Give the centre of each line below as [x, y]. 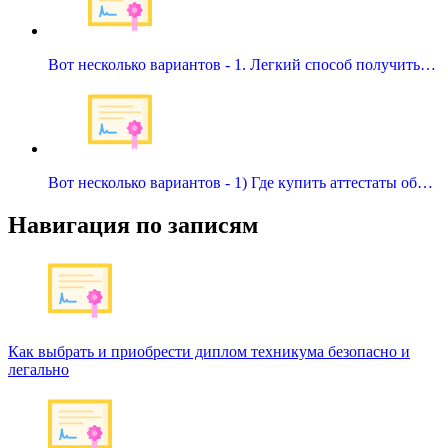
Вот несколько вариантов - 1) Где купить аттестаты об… [240, 182]
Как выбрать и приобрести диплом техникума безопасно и [209, 351]
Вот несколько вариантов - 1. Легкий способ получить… [242, 64]
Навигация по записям [133, 224]
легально [38, 369]
